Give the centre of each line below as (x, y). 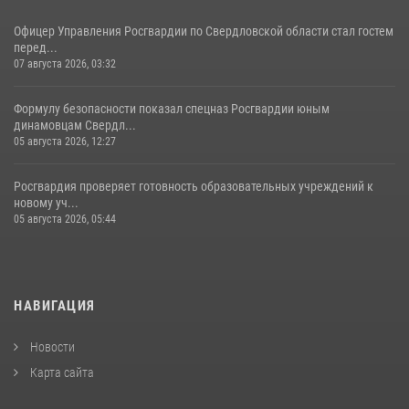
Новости (51, 347)
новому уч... (46, 203)
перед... (36, 48)
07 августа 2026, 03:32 (65, 64)
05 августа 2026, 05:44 (65, 220)
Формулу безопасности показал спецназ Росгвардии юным (172, 109)
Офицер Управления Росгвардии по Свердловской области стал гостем (204, 31)
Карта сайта (61, 373)
